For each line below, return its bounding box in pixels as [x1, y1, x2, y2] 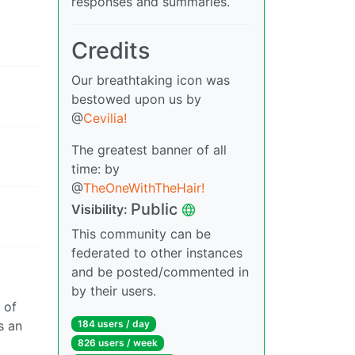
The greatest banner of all [71, 142, 227, 158]
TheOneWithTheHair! [83, 180, 204, 197]
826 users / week [77, 337, 158, 349]
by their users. [71, 283, 156, 300]
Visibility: [71, 201, 131, 218]
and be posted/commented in [71, 264, 249, 281]
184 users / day [77, 318, 150, 330]
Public [131, 200, 177, 219]
